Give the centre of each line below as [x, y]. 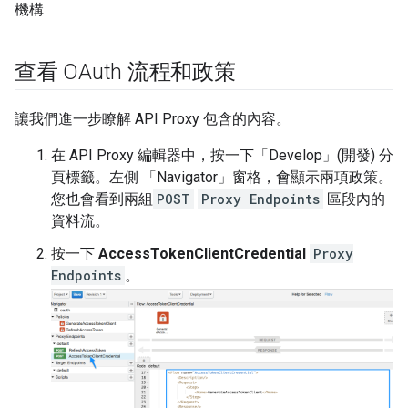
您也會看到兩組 [102, 199]
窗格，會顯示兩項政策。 [312, 177]
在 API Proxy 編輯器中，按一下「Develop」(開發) [213, 155]
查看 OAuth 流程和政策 [125, 71]
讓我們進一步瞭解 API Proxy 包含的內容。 [153, 118]
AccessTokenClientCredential [202, 253]
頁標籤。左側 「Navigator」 [142, 177]
